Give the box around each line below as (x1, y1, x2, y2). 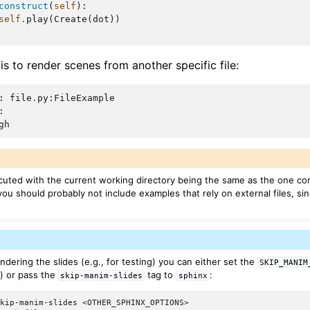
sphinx (178, 271, 208, 280)
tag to (145, 269, 176, 281)
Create (54, 13, 87, 24)
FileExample (54, 92, 115, 103)
